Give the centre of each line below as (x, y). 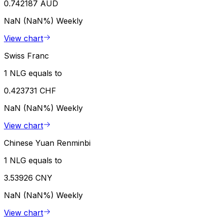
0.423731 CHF (30, 91)
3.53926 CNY (28, 178)
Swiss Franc (26, 56)
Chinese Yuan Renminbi (47, 143)
